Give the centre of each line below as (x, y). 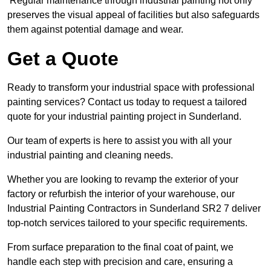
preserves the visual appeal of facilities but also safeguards (133, 15)
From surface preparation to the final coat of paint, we (120, 247)
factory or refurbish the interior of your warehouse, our (121, 194)
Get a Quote (63, 59)
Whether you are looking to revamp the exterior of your (123, 180)
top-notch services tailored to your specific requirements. (129, 223)
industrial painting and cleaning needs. (90, 155)
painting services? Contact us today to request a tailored (127, 102)
